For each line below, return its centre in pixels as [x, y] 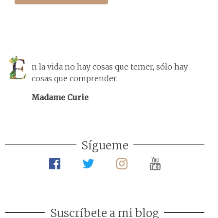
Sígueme [105, 145]
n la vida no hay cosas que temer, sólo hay [110, 66]
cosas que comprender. [75, 78]
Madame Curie [60, 97]
